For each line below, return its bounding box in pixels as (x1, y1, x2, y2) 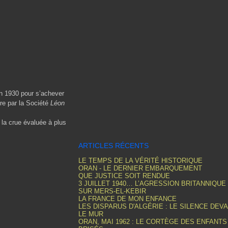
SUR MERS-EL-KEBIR (78, 187, 146, 195)
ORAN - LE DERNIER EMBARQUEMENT (78, 164, 202, 172)
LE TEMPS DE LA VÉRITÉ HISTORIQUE (78, 157, 203, 164)
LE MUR (78, 210, 103, 218)
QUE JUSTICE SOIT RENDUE (78, 172, 170, 180)
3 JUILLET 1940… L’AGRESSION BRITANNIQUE (78, 180, 226, 187)
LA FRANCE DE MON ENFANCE (78, 195, 177, 203)
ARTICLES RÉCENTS (78, 141, 149, 150)
